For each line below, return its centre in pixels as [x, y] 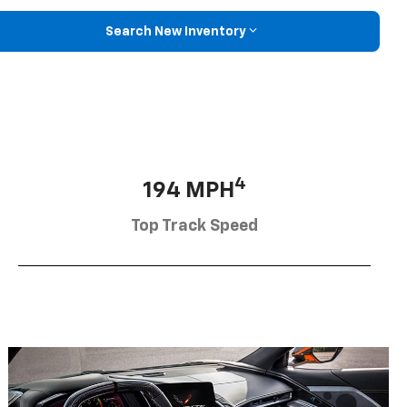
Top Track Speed [194, 226]
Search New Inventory [175, 31]
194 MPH [189, 190]
